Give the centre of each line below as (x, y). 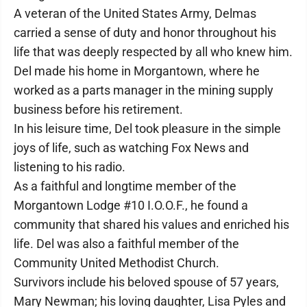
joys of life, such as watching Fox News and (131, 148)
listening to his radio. (70, 167)
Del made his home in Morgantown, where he (137, 71)
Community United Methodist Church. (116, 263)
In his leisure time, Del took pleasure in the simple (147, 128)
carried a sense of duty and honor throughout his (145, 33)
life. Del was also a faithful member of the (126, 244)
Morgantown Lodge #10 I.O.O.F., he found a (131, 205)
